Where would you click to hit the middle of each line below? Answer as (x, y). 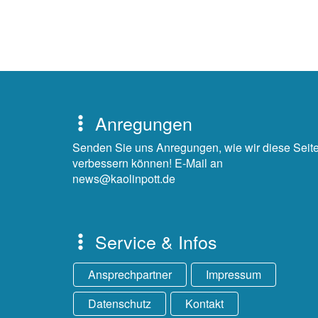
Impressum (234, 274)
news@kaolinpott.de (124, 179)
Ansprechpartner (130, 274)
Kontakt (204, 303)
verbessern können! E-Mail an (148, 163)
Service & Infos (154, 241)
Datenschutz (120, 303)
